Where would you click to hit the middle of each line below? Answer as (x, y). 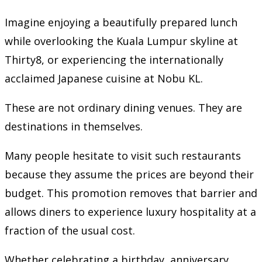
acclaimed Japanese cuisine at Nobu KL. (104, 79)
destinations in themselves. (74, 127)
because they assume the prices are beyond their (129, 175)
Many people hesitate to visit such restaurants (123, 156)
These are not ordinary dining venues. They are (123, 108)
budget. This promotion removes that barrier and (131, 193)
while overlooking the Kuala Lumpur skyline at (121, 41)
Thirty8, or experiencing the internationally (114, 60)
